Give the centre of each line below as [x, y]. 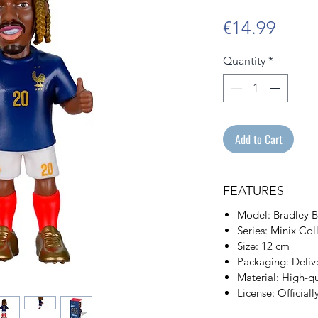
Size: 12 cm [263, 246]
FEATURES [253, 191]
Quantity [244, 61]
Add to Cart [258, 139]
